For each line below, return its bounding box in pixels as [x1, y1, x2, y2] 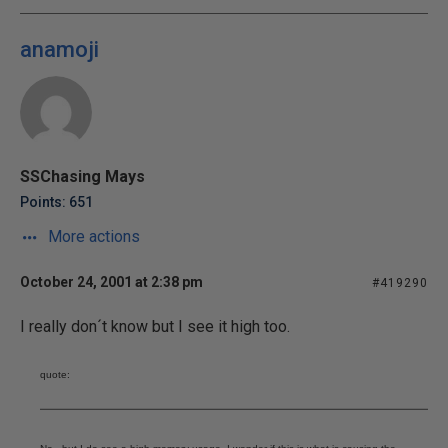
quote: [40, 369, 70, 380]
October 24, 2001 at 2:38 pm [20, 274, 203, 290]
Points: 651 [20, 194, 93, 210]
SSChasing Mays [20, 167, 145, 186]
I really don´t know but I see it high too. [20, 317, 290, 336]
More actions [44, 227, 140, 246]
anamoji [20, 37, 99, 62]
